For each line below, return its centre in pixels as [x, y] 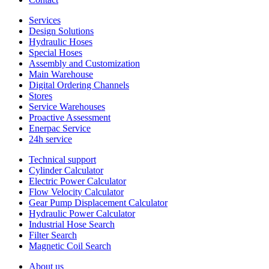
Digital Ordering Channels [79, 85]
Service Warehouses [67, 107]
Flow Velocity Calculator [76, 192]
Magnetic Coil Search [70, 246]
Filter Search [53, 235]
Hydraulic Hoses [61, 42]
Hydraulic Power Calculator [82, 214]
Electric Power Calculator [77, 181]
